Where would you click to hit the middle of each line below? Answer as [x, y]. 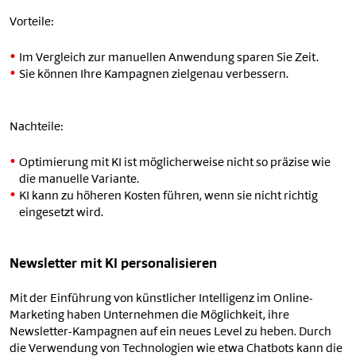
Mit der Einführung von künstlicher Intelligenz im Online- [161, 300]
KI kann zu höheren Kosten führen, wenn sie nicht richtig [168, 197]
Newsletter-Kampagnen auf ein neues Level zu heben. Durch [170, 333]
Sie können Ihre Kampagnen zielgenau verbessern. [154, 75]
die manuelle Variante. [79, 180]
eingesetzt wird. [61, 214]
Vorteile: [31, 23]
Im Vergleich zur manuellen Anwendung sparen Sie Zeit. [169, 59]
